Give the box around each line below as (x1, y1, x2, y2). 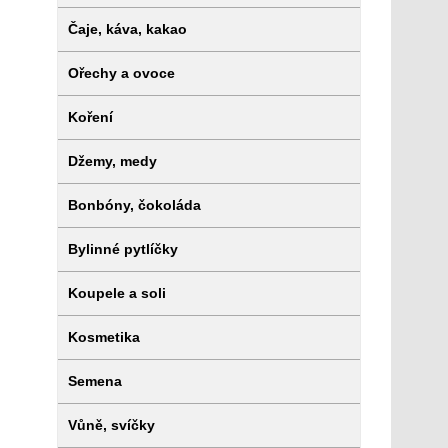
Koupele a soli (67, 285, 166, 301)
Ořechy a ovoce (67, 65, 175, 81)
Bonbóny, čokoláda (67, 197, 201, 213)
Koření (67, 109, 113, 125)
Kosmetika (67, 329, 140, 345)
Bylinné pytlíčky (67, 241, 178, 257)
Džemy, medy (67, 153, 157, 169)
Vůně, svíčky (67, 417, 155, 433)
